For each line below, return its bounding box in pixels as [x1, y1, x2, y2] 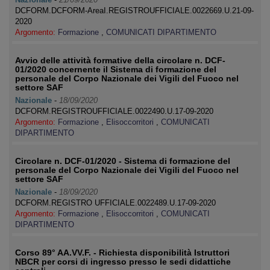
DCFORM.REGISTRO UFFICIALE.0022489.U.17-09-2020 [15, 198, 216, 207]
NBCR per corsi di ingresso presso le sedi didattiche [15, 257, 231, 266]
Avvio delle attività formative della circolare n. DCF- [15, 55, 225, 65]
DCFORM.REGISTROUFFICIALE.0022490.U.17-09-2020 [15, 107, 213, 116]
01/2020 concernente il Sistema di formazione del [15, 64, 216, 74]
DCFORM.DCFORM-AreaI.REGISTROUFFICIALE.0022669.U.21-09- [15, 6, 254, 15]
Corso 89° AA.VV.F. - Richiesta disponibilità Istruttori [15, 248, 230, 257]
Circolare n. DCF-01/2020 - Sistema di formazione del [15, 156, 230, 166]
